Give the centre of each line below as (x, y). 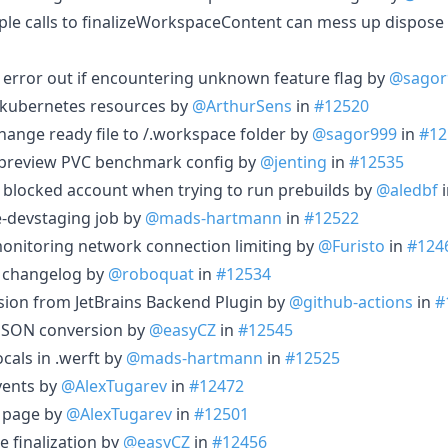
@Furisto (351, 245)
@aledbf (407, 189)
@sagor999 (354, 133)
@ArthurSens (242, 105)
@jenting (293, 161)
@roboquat (151, 273)
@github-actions (351, 301)
